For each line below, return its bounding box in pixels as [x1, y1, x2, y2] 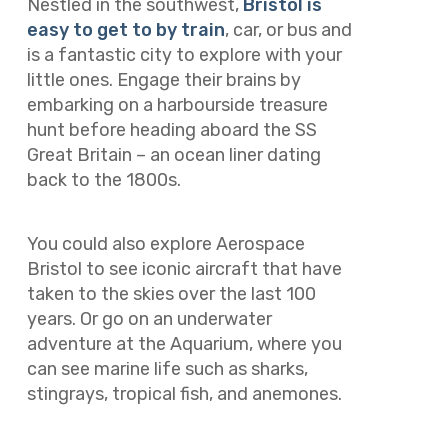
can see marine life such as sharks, [26, 358, 308, 381]
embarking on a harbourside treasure [26, 93, 328, 116]
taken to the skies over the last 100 [26, 283, 316, 306]
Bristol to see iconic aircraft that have [26, 258, 342, 281]
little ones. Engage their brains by [26, 68, 301, 91]
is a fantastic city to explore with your [26, 43, 342, 66]
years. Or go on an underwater [26, 308, 272, 331]
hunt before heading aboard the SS [26, 118, 317, 141]
